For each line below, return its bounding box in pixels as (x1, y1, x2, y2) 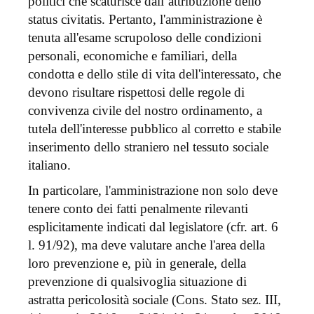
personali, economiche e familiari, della (28, 48, 237, 64)
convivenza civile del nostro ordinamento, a (28, 103, 262, 118)
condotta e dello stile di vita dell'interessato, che (28, 67, 281, 82)
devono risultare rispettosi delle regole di (28, 85, 245, 100)
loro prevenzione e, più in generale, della (28, 256, 246, 271)
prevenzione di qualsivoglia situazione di (28, 274, 247, 289)
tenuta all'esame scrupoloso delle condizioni (28, 30, 261, 46)
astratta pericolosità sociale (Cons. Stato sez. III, (28, 292, 281, 308)
